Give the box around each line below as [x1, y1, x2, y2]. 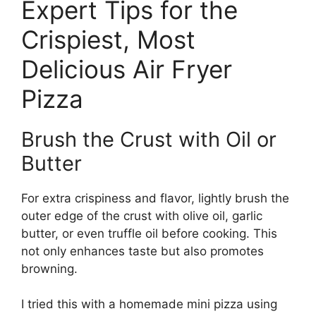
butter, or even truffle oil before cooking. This [21, 226, 277, 241]
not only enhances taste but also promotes [21, 243, 264, 258]
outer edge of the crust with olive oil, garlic [21, 208, 262, 223]
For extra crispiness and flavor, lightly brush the [21, 190, 289, 205]
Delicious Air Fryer [21, 54, 232, 84]
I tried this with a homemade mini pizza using [21, 297, 277, 312]
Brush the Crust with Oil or [21, 126, 276, 152]
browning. [21, 261, 78, 276]
